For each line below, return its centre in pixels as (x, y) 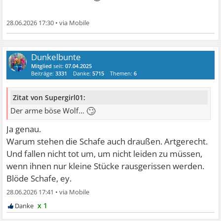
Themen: (122, 73)
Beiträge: (43, 73)
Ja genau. (24, 129)
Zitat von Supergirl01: (49, 98)
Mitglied (42, 66)
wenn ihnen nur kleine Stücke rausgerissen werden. (106, 166)
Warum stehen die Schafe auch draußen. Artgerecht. (107, 142)
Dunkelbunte (56, 57)
